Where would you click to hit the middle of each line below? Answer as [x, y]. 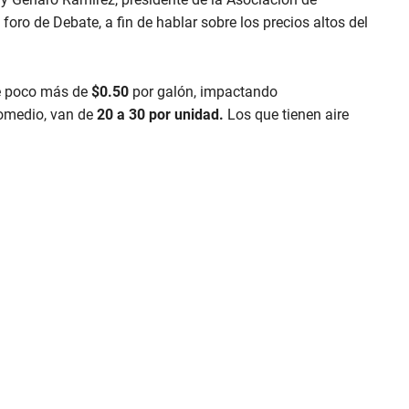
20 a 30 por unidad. [160, 115]
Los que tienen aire [286, 115]
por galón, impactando [203, 92]
